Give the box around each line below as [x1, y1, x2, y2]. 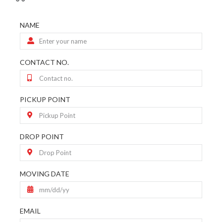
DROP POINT [20, 132, 64, 141]
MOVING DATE [20, 169, 69, 178]
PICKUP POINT [20, 95, 70, 104]
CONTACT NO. [20, 58, 69, 66]
